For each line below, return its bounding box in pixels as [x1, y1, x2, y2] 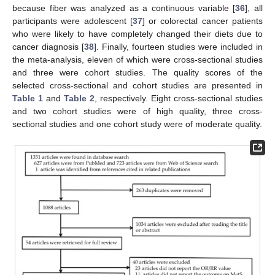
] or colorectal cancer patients [142, 16, 263, 26]
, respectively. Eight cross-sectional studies [95, 93, 263, 104]
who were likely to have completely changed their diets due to [12, 29, 263, 39]
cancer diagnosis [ [12, 42, 84, 52]
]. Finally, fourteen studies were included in [94, 42, 263, 52]
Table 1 [12, 93, 43, 104]
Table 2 [64, 93, 95, 104]
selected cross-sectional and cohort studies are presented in [12, 80, 263, 91]
